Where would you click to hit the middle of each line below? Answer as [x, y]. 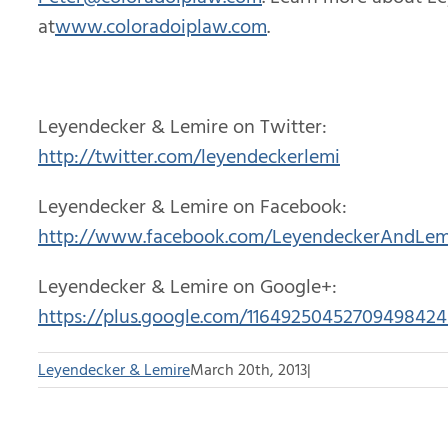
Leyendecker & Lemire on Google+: [187, 286]
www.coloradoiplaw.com [161, 26]
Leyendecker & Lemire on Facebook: [192, 206]
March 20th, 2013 [248, 369]
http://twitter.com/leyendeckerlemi [189, 156]
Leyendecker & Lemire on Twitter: [182, 126]
